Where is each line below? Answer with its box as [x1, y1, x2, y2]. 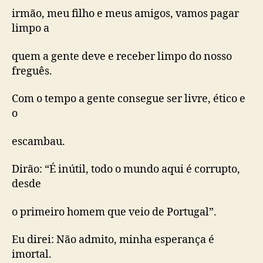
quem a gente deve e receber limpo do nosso [12, 49, 232, 63]
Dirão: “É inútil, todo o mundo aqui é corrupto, [12, 163, 240, 176]
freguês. [12, 64, 52, 78]
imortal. [12, 248, 52, 261]
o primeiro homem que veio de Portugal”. [12, 205, 217, 219]
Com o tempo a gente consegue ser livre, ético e [12, 92, 245, 106]
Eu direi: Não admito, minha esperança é [12, 233, 214, 247]
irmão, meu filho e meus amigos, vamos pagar [12, 7, 239, 21]
